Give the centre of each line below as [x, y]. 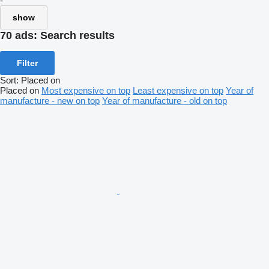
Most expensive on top [86, 90]
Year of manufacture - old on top [165, 100]
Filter [27, 63]
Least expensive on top [178, 90]
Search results [77, 35]
